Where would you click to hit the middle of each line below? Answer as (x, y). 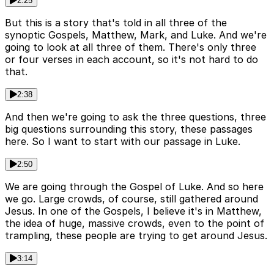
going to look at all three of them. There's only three (131, 47)
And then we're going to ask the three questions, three (135, 117)
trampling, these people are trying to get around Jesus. (136, 236)
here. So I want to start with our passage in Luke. (123, 142)
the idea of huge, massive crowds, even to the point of (135, 224)
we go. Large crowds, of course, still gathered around (131, 199)
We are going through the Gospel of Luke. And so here (134, 187)
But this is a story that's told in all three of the (116, 23)
